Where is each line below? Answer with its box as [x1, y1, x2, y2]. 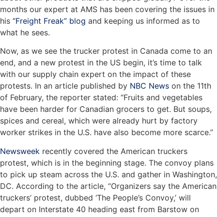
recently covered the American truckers [40, 146, 187, 156]
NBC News [130, 81, 169, 91]
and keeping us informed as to [86, 16, 200, 26]
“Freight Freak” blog [13, 16, 86, 26]
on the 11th [169, 81, 211, 91]
